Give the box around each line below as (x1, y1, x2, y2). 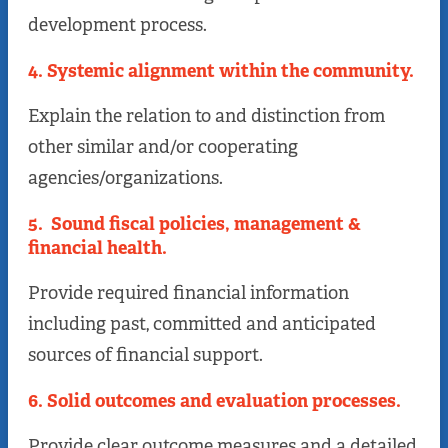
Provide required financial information (28, 281, 349, 306)
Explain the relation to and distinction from (28, 104, 385, 129)
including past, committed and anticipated (28, 312, 376, 337)
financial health (28, 236, 162, 261)
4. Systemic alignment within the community (28, 59, 409, 84)
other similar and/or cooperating (28, 135, 298, 160)
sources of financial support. (28, 343, 263, 368)
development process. (28, 13, 207, 38)
